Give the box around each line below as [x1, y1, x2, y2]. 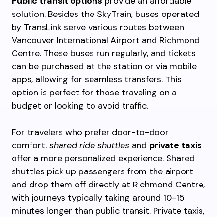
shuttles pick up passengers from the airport [12, 166, 193, 177]
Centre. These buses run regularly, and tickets [12, 47, 196, 59]
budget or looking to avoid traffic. [12, 100, 148, 111]
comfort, [12, 139, 49, 151]
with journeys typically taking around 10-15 [12, 192, 185, 203]
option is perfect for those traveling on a [12, 87, 177, 98]
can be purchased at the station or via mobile [12, 61, 197, 72]
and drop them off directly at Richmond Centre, [12, 179, 205, 190]
